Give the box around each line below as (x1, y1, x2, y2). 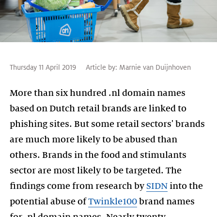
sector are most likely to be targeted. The (10, 165, 182, 175)
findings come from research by (10, 181, 146, 191)
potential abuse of (10, 196, 88, 206)
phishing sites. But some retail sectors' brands (10, 119, 205, 129)
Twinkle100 (88, 196, 137, 206)
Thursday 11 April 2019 (10, 63, 76, 71)
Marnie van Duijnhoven (119, 63, 191, 71)
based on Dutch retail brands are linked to (10, 103, 186, 113)
